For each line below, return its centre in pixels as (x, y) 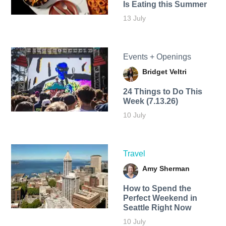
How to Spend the (157, 189)
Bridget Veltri (164, 72)
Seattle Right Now (157, 208)
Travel (134, 154)
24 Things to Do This (162, 92)
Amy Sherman (166, 169)
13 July (134, 18)
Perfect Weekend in (160, 198)
